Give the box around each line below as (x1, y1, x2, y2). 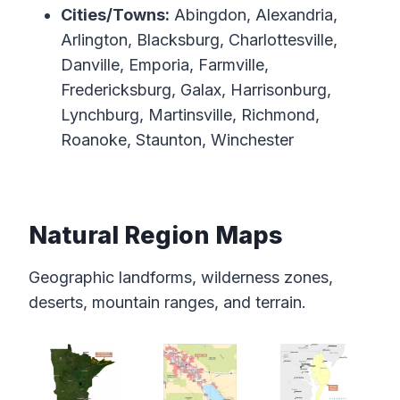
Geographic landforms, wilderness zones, (29, 268, 333, 287)
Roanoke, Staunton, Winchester (61, 130, 294, 150)
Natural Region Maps (29, 220, 283, 250)
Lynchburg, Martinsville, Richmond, (61, 105, 320, 125)
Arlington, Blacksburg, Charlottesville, (61, 30, 337, 50)
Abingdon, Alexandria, (170, 5, 337, 25)
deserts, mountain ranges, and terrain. (29, 293, 306, 312)
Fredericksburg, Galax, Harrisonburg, (61, 80, 331, 100)
